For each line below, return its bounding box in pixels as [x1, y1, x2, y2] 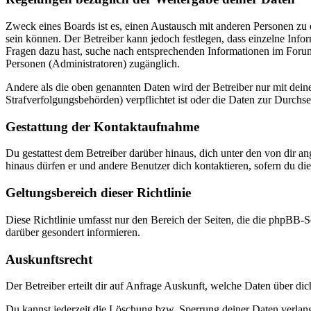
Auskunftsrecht [6, 251, 92, 267]
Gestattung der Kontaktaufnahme [6, 119, 199, 134]
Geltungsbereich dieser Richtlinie [6, 185, 191, 201]
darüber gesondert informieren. [6, 226, 140, 238]
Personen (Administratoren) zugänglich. [6, 58, 180, 69]
